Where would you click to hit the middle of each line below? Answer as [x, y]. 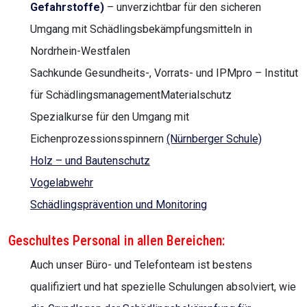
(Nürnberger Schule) [214, 138]
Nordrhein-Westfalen [80, 51]
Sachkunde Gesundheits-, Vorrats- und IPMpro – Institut [164, 73]
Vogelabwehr [62, 182]
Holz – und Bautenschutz [90, 160]
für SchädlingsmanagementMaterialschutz [131, 95]
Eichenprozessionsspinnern [98, 138]
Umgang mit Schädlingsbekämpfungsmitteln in [141, 29]
